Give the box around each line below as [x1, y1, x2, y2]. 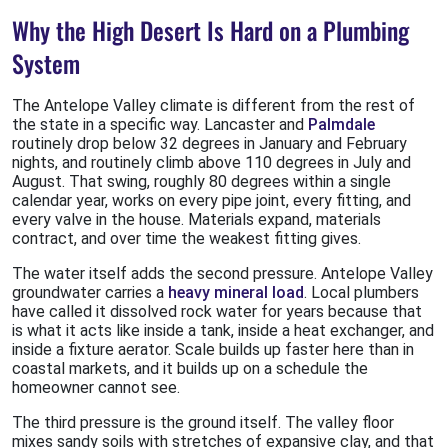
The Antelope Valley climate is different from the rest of [12, 96, 415, 116]
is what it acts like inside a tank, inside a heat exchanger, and [12, 321, 434, 341]
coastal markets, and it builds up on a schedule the [12, 359, 368, 379]
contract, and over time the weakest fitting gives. [12, 229, 361, 249]
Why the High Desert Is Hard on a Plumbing [12, 12, 409, 49]
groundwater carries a [12, 283, 168, 303]
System [12, 45, 80, 82]
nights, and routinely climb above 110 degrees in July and [12, 153, 411, 173]
